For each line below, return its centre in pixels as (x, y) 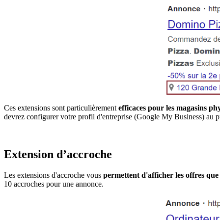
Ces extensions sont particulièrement (61, 108)
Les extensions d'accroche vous (54, 175)
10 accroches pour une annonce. (54, 184)
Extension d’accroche (58, 154)
